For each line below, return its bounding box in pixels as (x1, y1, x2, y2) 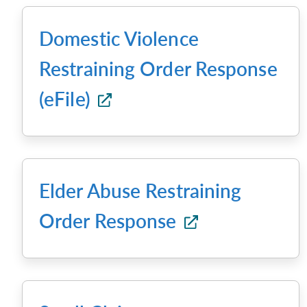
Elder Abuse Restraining (39, 179, 242, 202)
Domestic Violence (39, 27, 199, 50)
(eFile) (39, 87, 95, 110)
